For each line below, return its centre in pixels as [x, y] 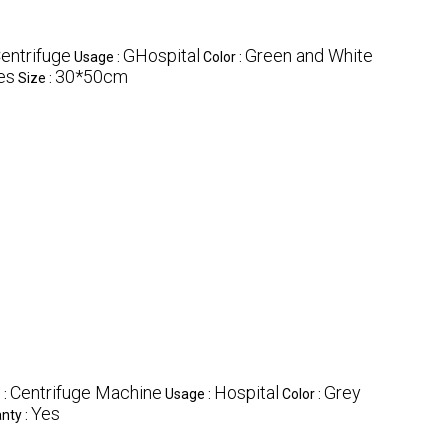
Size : [36, 77]
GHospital [161, 55]
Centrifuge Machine [86, 392]
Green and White [309, 55]
